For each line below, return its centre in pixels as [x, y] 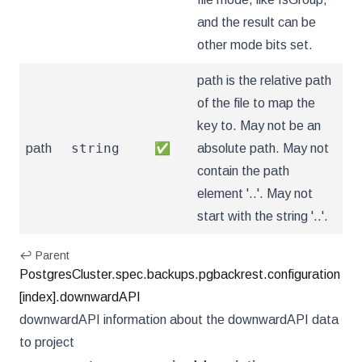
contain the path [243, 171]
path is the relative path [264, 80]
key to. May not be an [259, 126]
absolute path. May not [263, 148]
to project [47, 342]
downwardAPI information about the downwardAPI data [179, 320]
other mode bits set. [255, 45]
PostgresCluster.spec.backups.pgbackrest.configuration [180, 274]
